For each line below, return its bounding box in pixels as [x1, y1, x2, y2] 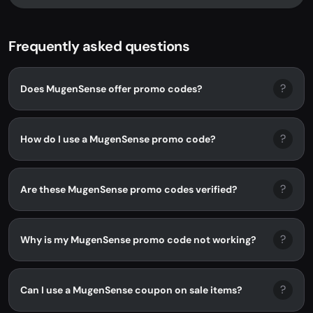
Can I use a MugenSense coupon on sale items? [20, 283, 242, 296]
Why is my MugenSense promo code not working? [20, 233, 256, 246]
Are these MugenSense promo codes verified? [20, 182, 238, 196]
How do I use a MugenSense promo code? [20, 132, 216, 145]
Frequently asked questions [8, 37, 189, 55]
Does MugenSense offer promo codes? [20, 82, 203, 95]
